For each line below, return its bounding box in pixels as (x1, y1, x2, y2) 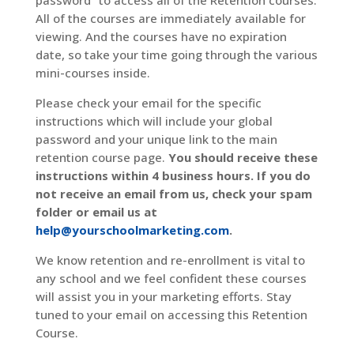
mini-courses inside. (35, 65, 150, 81)
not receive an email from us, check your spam (35, 186, 312, 202)
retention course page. (35, 149, 168, 166)
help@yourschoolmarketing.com (35, 222, 229, 239)
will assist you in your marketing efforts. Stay (35, 288, 292, 305)
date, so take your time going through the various (35, 47, 318, 63)
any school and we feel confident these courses (35, 270, 307, 287)
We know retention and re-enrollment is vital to (35, 252, 305, 269)
